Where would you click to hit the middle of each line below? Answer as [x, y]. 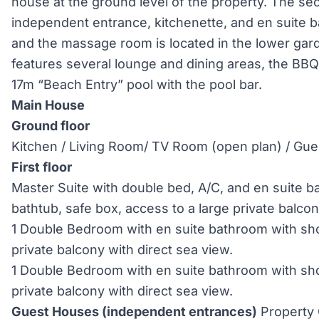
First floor [42, 167]
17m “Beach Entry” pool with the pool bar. [137, 84]
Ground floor [51, 126]
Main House [48, 105]
